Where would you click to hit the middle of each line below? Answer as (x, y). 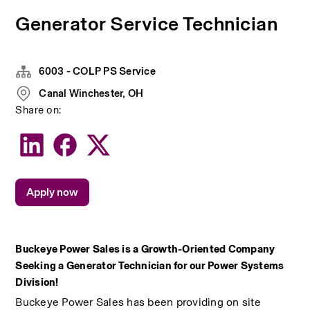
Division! (37, 282)
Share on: (38, 110)
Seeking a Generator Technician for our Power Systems (150, 266)
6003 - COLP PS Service (97, 71)
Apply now (53, 192)
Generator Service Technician (147, 24)
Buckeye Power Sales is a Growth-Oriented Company (145, 249)
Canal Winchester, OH (91, 93)
